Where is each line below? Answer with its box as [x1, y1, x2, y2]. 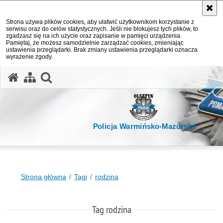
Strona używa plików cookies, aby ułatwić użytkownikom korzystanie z [6, 18, 194, 25]
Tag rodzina [92, 203, 131, 216]
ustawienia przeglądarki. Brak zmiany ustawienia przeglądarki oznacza [6, 46, 198, 53]
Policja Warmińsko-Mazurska [93, 122, 196, 131]
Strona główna [21, 173, 66, 181]
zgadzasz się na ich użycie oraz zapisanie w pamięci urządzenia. [6, 32, 182, 39]
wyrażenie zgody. [6, 53, 53, 60]
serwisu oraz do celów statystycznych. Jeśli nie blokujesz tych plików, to [6, 25, 198, 32]
